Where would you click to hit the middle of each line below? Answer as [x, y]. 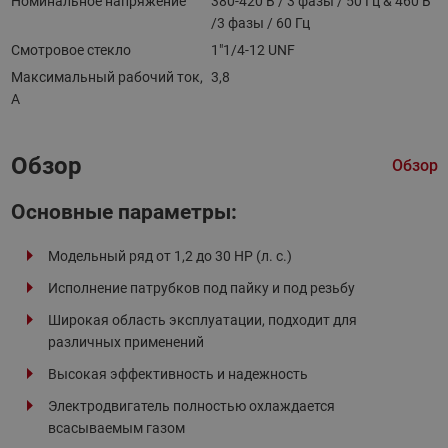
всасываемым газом [116, 427]
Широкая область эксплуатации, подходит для [202, 319]
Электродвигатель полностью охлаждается [191, 405]
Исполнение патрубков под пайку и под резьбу [201, 287]
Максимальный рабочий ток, [106, 76]
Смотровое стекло [70, 49]
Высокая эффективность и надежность [177, 373]
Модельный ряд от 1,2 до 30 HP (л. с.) [169, 255]
